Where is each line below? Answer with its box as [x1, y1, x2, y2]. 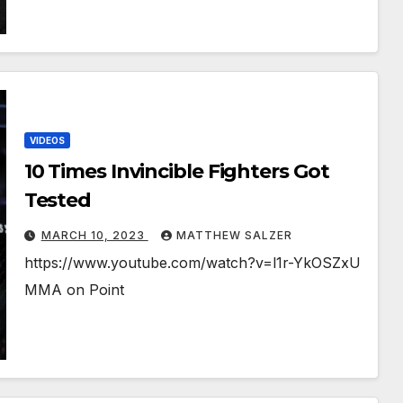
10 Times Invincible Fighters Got [23, 159, 329, 184]
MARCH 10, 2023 [40, 228, 148, 243]
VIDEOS [29, 135, 65, 147]
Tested [23, 188, 92, 213]
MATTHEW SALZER [175, 228, 292, 243]
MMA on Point [23, 281, 124, 300]
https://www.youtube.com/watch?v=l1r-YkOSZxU [23, 254, 361, 273]
